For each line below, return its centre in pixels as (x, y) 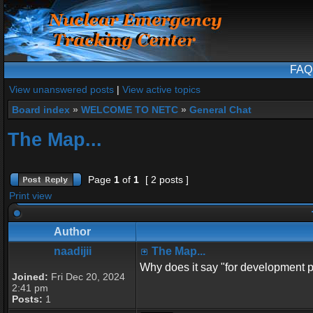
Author (72, 232)
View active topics (161, 89)
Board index (41, 110)
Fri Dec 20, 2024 (87, 277)
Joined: (30, 277)
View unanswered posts (61, 89)
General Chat (220, 110)
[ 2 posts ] (167, 180)
